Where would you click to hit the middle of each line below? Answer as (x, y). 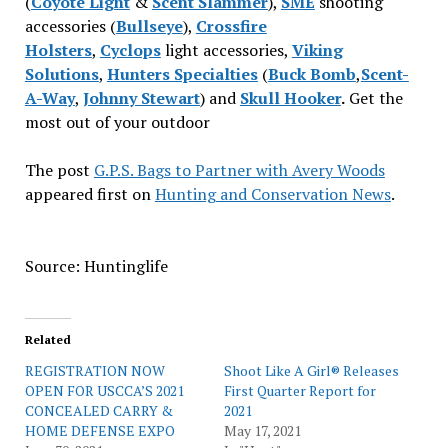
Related (47, 339)
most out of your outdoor (117, 122)
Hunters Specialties (182, 74)
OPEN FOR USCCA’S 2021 (104, 390)
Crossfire (231, 26)
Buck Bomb (311, 74)
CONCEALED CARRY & (98, 410)
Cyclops (130, 50)
